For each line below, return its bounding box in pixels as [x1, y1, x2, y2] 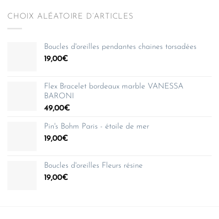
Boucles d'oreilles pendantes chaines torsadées [44, 43, 197, 51]
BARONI [44, 92, 74, 101]
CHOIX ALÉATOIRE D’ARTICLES [7, 12, 133, 21]
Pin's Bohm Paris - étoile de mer [44, 123, 149, 131]
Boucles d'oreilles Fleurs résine [44, 162, 143, 170]
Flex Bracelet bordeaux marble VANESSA [44, 83, 183, 91]
